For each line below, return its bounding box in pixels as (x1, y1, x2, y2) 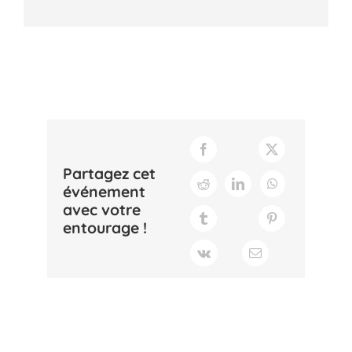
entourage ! (63, 218, 147, 238)
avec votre (63, 200, 141, 220)
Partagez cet (63, 164, 156, 184)
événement (63, 182, 145, 202)
